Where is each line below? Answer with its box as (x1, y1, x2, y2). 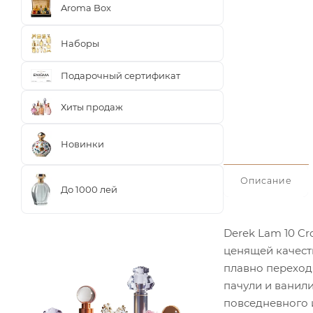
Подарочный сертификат (61, 70, 180, 82)
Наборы (61, 37, 99, 49)
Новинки (61, 138, 104, 150)
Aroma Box (61, 1, 111, 13)
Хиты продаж (61, 101, 123, 112)
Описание (240, 175, 292, 186)
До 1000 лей (61, 183, 117, 195)
